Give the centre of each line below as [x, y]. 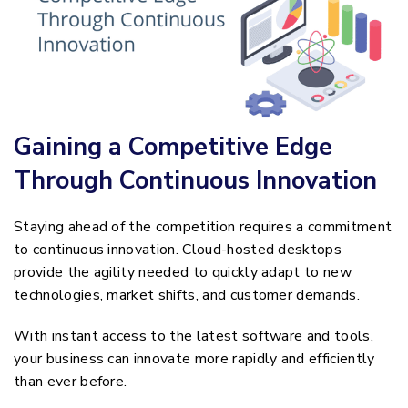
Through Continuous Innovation [195, 181]
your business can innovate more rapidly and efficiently [194, 359]
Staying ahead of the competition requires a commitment [203, 227]
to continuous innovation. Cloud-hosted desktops [178, 250]
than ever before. [71, 382]
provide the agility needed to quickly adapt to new [183, 273]
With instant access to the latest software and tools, [194, 337]
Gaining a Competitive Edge [173, 148]
